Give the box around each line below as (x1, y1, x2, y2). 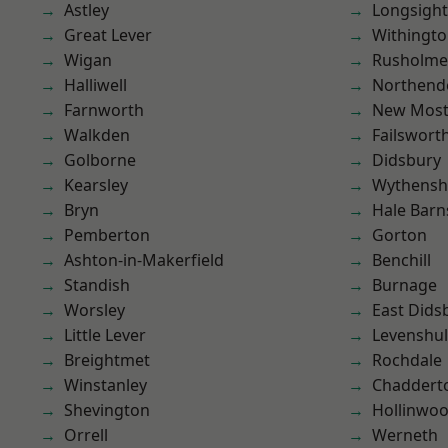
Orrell (64, 424, 108, 446)
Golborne (64, 149, 136, 171)
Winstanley (64, 374, 147, 396)
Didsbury (372, 149, 441, 171)
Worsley (64, 299, 125, 321)
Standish (64, 274, 130, 296)
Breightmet (64, 349, 150, 371)
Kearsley (64, 174, 128, 196)
